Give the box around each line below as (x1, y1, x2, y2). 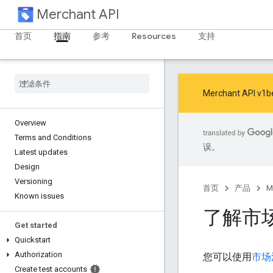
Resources (132, 30, 176, 41)
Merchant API (37, 6, 119, 23)
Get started (15, 221, 57, 230)
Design (15, 162, 40, 171)
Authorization (15, 250, 62, 259)
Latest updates (15, 147, 68, 157)
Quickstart (15, 235, 51, 244)
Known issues (15, 191, 64, 200)
